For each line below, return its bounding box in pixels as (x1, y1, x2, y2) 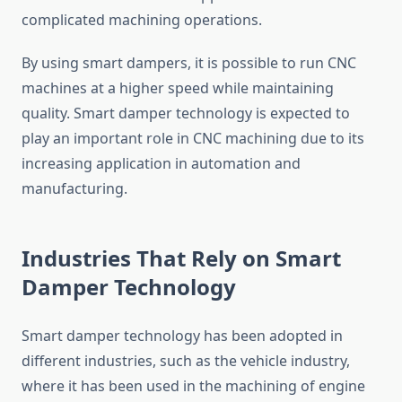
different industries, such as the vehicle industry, (22, 351, 350, 371)
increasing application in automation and (22, 153, 301, 174)
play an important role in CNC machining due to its (22, 128, 364, 149)
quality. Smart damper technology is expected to (22, 103, 350, 124)
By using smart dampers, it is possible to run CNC (22, 53, 356, 74)
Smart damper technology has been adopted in (22, 326, 343, 346)
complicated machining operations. (22, 10, 262, 31)
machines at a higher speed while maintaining (22, 78, 334, 99)
